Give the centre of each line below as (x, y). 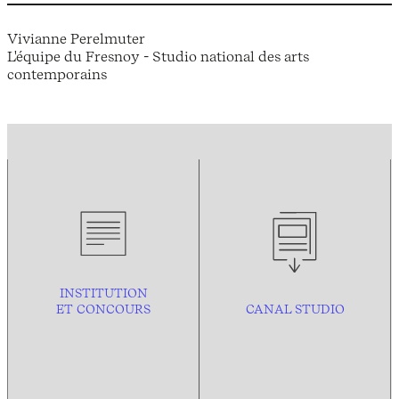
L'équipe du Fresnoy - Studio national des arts (158, 56)
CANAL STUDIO (295, 309)
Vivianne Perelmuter (76, 38)
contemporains (57, 73)
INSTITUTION (103, 293)
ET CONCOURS (103, 309)
